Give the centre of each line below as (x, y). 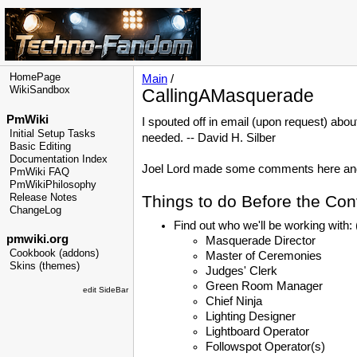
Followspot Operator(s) (265, 347)
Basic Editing (40, 146)
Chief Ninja (234, 302)
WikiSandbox (40, 90)
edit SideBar (106, 290)
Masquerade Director (261, 241)
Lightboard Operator (257, 332)
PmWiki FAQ (39, 172)
